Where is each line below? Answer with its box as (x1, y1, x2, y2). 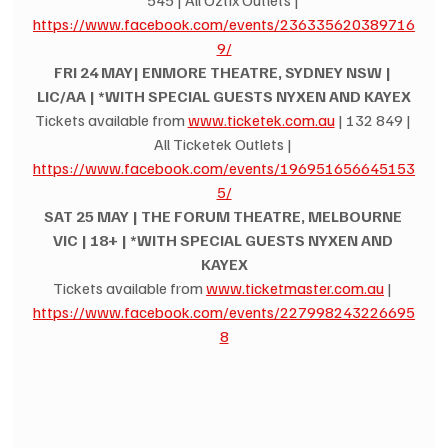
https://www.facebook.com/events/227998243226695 (33, 302, 415, 323)
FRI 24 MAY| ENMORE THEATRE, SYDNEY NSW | (54, 62, 394, 83)
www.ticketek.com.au (187, 110, 335, 131)
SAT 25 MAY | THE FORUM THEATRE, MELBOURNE (43, 206, 405, 227)
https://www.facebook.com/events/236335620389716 (33, 14, 415, 35)
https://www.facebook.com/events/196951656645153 (33, 158, 415, 179)
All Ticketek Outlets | (153, 134, 295, 155)
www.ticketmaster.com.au (206, 278, 384, 299)
